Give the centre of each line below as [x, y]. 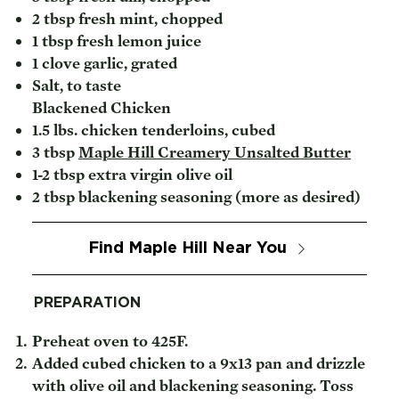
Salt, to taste [76, 85]
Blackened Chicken [101, 108]
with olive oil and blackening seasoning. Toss [192, 385]
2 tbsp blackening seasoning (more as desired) [196, 197]
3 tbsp [55, 152]
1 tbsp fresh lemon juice [116, 41]
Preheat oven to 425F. [110, 340]
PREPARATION [88, 303]
